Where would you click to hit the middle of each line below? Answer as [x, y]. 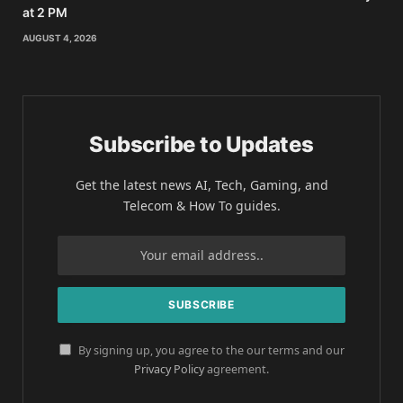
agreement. [237, 369]
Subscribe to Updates [201, 144]
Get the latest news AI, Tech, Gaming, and [201, 184]
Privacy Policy [169, 369]
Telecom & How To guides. [201, 205]
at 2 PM [45, 12]
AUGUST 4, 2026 [60, 37]
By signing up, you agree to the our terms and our [210, 350]
